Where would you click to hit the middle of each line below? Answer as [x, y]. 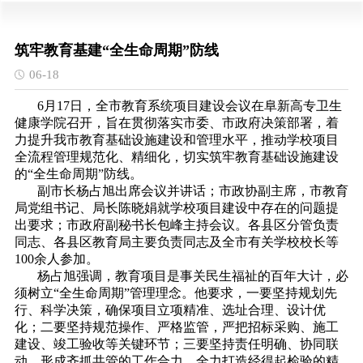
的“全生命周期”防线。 [78, 174]
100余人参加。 [56, 259]
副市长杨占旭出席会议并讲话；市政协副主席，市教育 [192, 191]
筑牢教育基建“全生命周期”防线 [116, 50]
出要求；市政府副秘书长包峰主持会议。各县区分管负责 [176, 225]
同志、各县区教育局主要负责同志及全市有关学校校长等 [176, 242]
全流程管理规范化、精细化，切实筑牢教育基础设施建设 [176, 157]
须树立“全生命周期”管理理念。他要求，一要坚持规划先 [175, 293]
